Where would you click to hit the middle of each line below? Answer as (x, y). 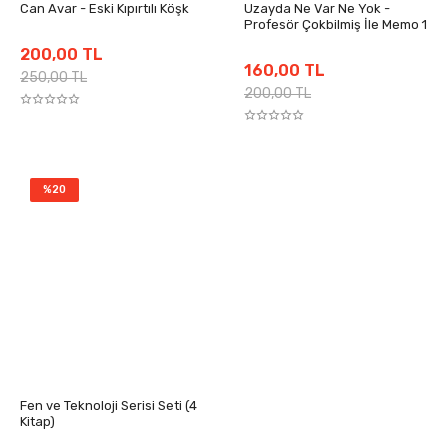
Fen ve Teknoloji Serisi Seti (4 (108, 405)
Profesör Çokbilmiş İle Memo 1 (335, 24)
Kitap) (37, 421)
